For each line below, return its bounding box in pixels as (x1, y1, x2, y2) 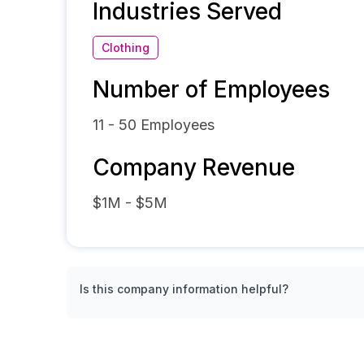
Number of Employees (93, 76, 330, 103)
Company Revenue (93, 154, 295, 181)
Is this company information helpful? (80, 282, 288, 296)
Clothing (102, 41, 149, 54)
